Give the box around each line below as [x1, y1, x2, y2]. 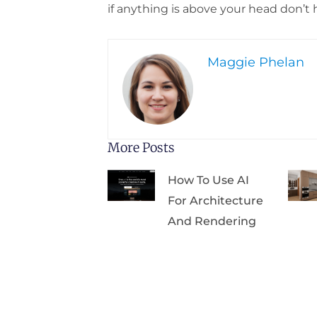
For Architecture [168, 193, 264, 207]
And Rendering [168, 214, 257, 228]
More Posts [107, 139, 175, 156]
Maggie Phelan [207, 54, 304, 70]
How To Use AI [168, 173, 250, 187]
